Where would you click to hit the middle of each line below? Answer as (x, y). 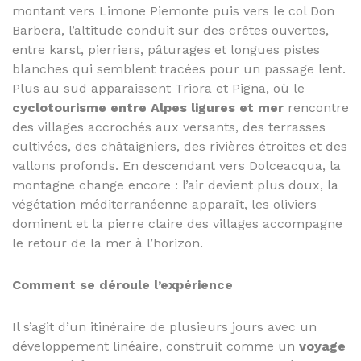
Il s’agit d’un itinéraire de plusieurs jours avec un (164, 327)
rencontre (316, 108)
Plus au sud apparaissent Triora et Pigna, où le (158, 88)
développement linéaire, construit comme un (156, 346)
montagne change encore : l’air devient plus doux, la (175, 185)
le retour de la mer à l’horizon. (108, 243)
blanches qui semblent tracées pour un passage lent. (179, 69)
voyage (322, 346)
